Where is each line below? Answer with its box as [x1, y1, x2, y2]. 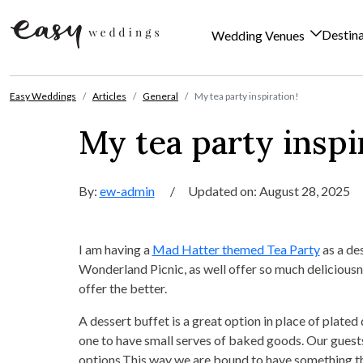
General [143, 90, 178, 102]
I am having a [78, 241, 152, 257]
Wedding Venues [211, 28, 307, 44]
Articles [92, 90, 126, 102]
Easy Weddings [10, 90, 76, 102]
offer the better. [78, 280, 167, 296]
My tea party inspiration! [194, 90, 299, 102]
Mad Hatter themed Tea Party [152, 241, 320, 257]
